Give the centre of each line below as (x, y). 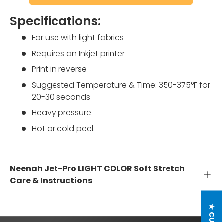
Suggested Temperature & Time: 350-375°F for (121, 85)
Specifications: (55, 21)
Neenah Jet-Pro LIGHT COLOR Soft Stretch (97, 169)
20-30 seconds (61, 97)
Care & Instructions (51, 181)
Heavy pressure (61, 113)
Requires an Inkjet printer (78, 54)
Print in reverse (59, 69)
